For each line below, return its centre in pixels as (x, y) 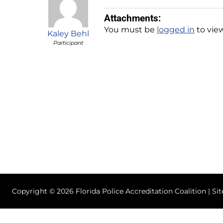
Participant (68, 43)
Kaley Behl (68, 34)
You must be (130, 29)
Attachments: (132, 18)
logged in (176, 29)
